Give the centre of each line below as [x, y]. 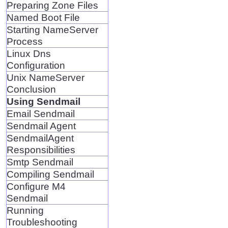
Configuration [36, 65]
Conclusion [31, 89]
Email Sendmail [40, 113]
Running [25, 210]
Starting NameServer [52, 29]
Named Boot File [43, 17]
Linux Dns [28, 53]
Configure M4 [36, 186]
